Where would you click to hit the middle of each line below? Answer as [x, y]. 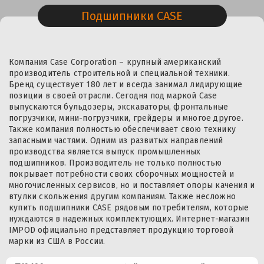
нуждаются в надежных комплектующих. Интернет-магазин [129, 219]
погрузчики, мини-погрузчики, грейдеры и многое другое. [126, 118]
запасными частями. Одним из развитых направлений [116, 141]
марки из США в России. [57, 242]
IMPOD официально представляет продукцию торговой [121, 230]
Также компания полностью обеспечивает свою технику [122, 130]
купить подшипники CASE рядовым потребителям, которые [129, 208]
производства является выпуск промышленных [105, 152]
